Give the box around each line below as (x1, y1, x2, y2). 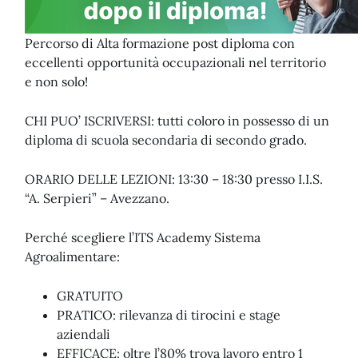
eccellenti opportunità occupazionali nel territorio (25, 54, 326, 70)
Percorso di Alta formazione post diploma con (25, 35, 295, 51)
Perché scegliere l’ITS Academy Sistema (25, 229, 261, 245)
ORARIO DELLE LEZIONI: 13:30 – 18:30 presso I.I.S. (25, 171, 323, 187)
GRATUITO (57, 288, 123, 304)
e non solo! (25, 74, 88, 89)
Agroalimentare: (25, 249, 120, 265)
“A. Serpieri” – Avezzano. (25, 190, 169, 206)
